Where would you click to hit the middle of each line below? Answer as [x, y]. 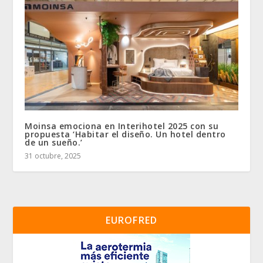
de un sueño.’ [54, 142]
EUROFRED [131, 220]
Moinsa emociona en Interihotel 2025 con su [122, 126]
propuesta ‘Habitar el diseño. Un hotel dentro [125, 134]
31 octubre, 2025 [53, 156]
